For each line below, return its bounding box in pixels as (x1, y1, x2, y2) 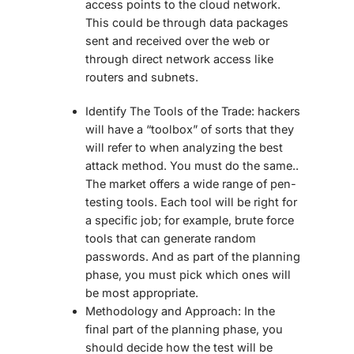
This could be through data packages (85, 16, 288, 30)
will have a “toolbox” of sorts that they (85, 122, 294, 137)
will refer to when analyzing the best (85, 141, 283, 155)
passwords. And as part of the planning (85, 250, 300, 264)
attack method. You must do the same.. (85, 159, 299, 173)
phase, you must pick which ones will (85, 268, 291, 282)
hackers (258, 104, 300, 119)
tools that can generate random (85, 232, 256, 246)
